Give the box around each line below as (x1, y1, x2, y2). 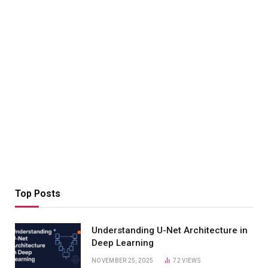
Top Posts (15, 188, 60, 200)
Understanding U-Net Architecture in (92, 225, 248, 236)
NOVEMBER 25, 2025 (92, 257, 154, 264)
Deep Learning (92, 237, 154, 249)
